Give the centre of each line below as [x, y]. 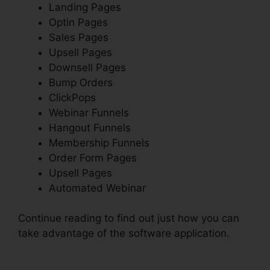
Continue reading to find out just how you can [129, 218]
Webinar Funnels [89, 112]
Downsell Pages [87, 67]
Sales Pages [79, 37]
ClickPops [72, 97]
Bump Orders [81, 82]
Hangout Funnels [90, 127]
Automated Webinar [97, 188]
